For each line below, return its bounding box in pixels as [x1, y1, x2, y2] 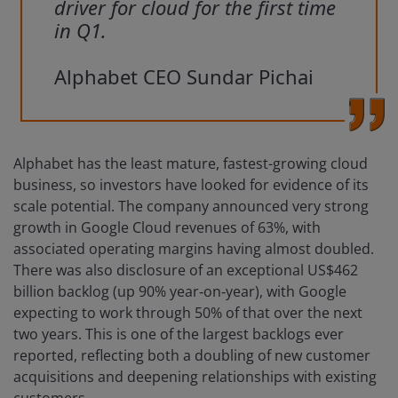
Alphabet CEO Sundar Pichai [54, 63, 314, 91]
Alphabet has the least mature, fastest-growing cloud [13, 154, 368, 174]
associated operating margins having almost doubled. [13, 239, 374, 259]
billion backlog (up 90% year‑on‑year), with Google [13, 282, 346, 302]
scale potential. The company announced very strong [13, 196, 369, 217]
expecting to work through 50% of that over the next [13, 303, 362, 323]
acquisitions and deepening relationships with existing [13, 367, 377, 387]
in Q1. [54, 17, 107, 44]
